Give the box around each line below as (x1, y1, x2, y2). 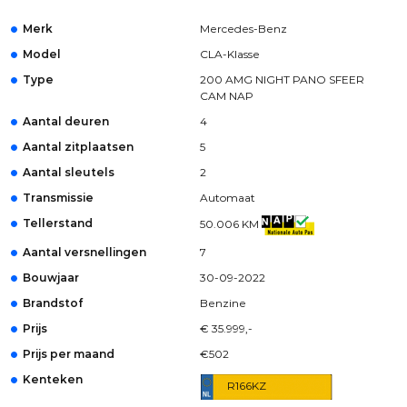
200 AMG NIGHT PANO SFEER (199, 73, 364, 86)
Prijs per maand (23, 347, 114, 361)
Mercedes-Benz (199, 22, 287, 35)
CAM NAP (199, 89, 253, 103)
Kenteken (23, 372, 83, 386)
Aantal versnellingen (23, 245, 146, 259)
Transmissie (23, 191, 94, 204)
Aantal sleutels (23, 165, 114, 179)
